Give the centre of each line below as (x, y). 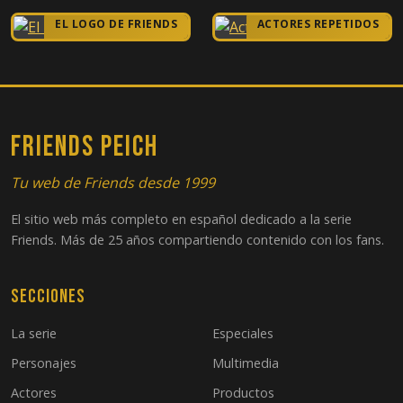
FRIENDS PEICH (85, 147)
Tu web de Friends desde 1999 (113, 182)
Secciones (48, 296)
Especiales (243, 333)
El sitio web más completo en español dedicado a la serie (181, 219)
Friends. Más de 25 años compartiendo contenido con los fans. (197, 239)
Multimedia (246, 363)
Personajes (44, 363)
